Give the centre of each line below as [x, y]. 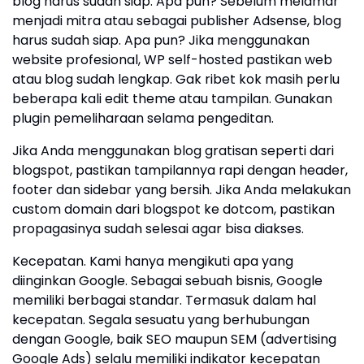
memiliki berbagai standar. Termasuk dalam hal [164, 301]
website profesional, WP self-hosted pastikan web [172, 60]
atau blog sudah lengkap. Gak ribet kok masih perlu [176, 80]
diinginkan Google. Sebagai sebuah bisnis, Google [167, 281]
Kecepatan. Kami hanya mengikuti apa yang [153, 262]
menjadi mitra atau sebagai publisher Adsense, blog [177, 21]
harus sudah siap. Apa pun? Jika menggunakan [161, 41]
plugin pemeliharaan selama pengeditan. [143, 119]
